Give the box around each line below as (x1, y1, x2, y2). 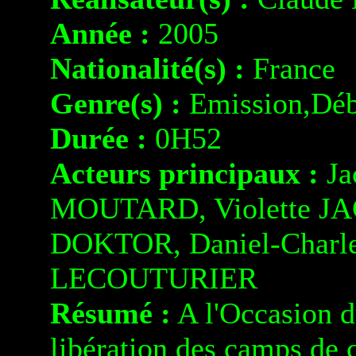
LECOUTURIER (50, 261, 257, 295)
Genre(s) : (50, 87, 181, 120)
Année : (50, 17, 150, 50)
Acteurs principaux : (50, 157, 319, 190)
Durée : (50, 122, 147, 155)
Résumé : (50, 296, 171, 330)
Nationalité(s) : (50, 52, 245, 85)
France (245, 52, 335, 85)
